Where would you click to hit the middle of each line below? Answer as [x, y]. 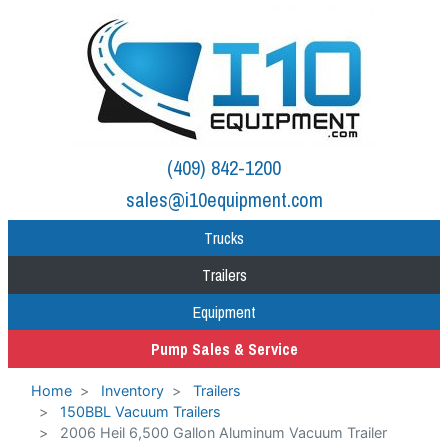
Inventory [132, 390]
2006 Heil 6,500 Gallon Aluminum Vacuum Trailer [223, 432]
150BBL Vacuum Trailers [140, 411]
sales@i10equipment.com [224, 199]
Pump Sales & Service [224, 349]
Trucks [224, 238]
